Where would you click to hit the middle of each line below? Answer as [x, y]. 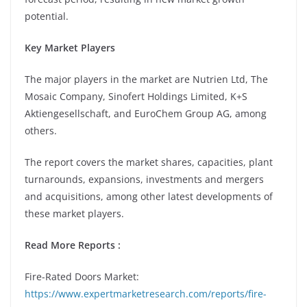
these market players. [74, 213]
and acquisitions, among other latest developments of [149, 196]
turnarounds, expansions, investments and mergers [144, 179]
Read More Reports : [73, 245]
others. [41, 130]
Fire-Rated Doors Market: [82, 276]
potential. [47, 16]
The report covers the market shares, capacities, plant [149, 162]
